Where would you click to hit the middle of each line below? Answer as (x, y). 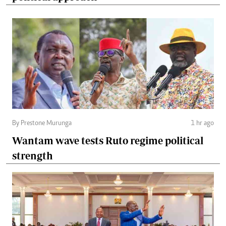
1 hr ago (202, 123)
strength (33, 155)
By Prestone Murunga (42, 123)
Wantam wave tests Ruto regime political (108, 140)
